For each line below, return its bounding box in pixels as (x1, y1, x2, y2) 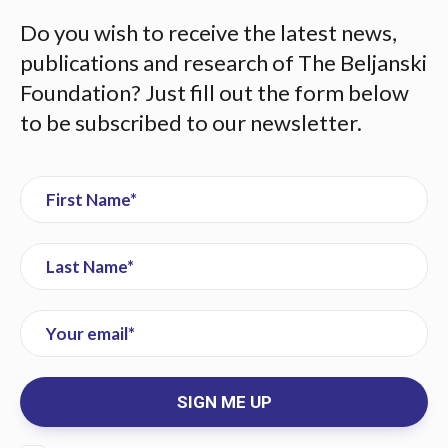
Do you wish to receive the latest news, (20, 19, 397, 46)
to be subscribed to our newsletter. (20, 109, 362, 136)
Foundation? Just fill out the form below (20, 79, 409, 106)
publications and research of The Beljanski (20, 49, 427, 76)
